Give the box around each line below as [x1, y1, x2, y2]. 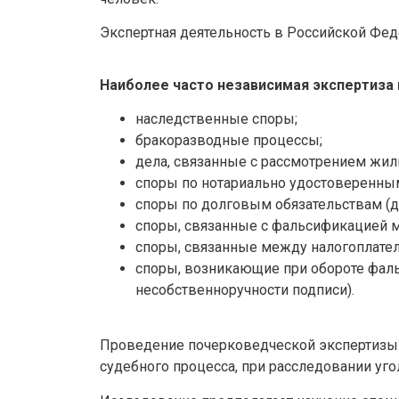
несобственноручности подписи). [135, 281, 354, 298]
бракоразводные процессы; [135, 131, 322, 149]
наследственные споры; [135, 110, 297, 127]
